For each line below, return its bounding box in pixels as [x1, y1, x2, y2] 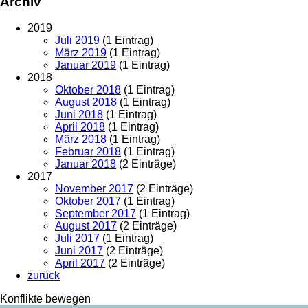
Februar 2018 [55, 145, 121, 157]
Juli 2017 [55, 232, 100, 244]
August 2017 [55, 219, 117, 232]
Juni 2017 [55, 244, 103, 256]
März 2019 [55, 46, 107, 58]
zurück [27, 269, 60, 281]
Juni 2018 [55, 108, 103, 120]
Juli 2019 [55, 34, 100, 46]
